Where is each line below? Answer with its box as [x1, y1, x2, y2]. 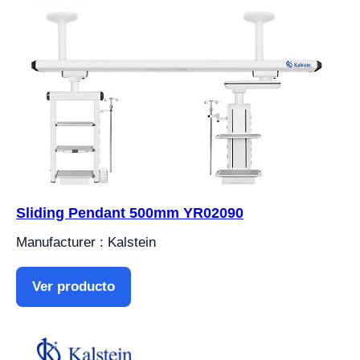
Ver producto [32, 278, 115, 294]
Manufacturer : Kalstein [16, 234, 156, 250]
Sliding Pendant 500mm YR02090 [16, 204, 243, 221]
